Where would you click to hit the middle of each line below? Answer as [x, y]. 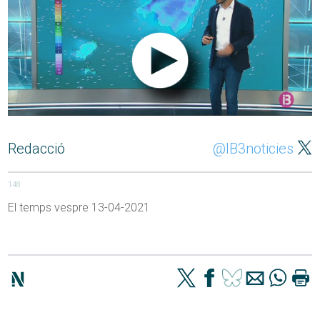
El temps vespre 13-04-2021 [79, 208]
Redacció [37, 149]
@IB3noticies [253, 149]
